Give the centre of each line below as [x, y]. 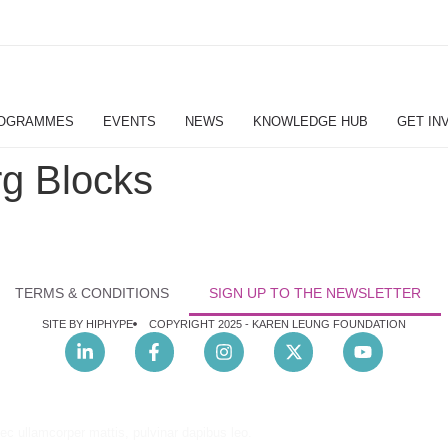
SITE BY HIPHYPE [87, 324]
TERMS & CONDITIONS [91, 293]
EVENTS [129, 121]
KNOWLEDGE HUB [310, 121]
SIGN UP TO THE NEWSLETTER [314, 293]
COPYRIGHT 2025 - [200, 324]
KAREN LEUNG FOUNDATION [329, 324]
